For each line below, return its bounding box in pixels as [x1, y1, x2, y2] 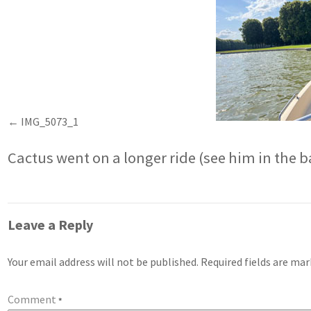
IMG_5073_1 [21, 114, 79, 128]
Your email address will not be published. [8, 254, 199, 269]
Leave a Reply [8, 215, 94, 233]
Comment [8, 292, 59, 306]
